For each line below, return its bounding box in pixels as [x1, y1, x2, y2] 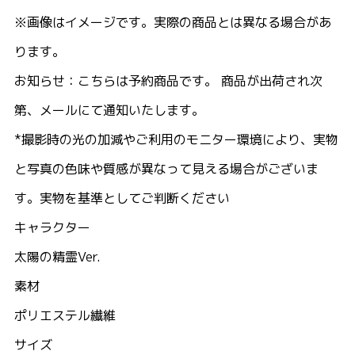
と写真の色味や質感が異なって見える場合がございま [14, 160, 319, 178]
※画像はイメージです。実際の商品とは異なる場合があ [14, 13, 331, 32]
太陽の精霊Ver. [14, 248, 101, 266]
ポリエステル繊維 [14, 307, 116, 325]
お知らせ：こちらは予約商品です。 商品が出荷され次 [14, 72, 323, 90]
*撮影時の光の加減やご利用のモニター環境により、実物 [14, 131, 338, 149]
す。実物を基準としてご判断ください [14, 189, 230, 208]
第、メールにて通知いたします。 [14, 101, 204, 120]
